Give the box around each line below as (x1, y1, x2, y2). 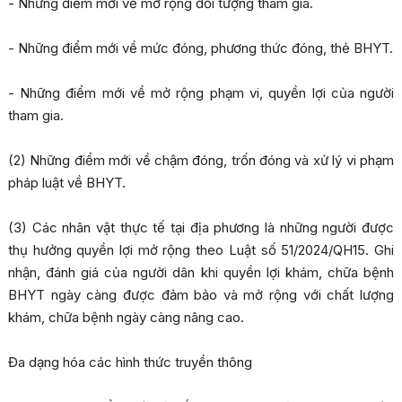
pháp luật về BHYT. (7, 174, 126, 192)
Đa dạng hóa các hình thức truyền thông (7, 354, 252, 371)
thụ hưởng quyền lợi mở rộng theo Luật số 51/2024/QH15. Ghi (7, 241, 395, 259)
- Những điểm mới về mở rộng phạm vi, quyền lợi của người (7, 84, 395, 102)
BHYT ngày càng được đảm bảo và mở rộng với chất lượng (7, 286, 395, 304)
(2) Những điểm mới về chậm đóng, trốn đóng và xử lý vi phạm (7, 152, 395, 170)
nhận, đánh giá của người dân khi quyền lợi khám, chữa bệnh (7, 264, 395, 282)
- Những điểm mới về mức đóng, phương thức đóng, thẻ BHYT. (7, 39, 393, 57)
